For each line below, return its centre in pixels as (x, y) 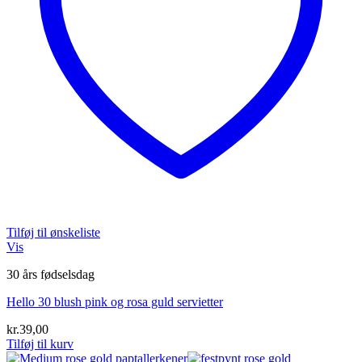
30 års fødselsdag (51, 274)
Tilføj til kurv (40, 343)
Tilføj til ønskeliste (53, 232)
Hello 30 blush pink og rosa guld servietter (115, 301)
